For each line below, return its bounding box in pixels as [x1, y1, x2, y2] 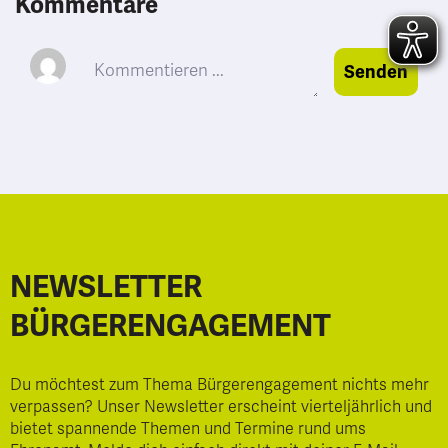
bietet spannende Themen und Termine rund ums [10, 419, 366, 439]
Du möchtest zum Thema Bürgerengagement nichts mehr [10, 375, 429, 395]
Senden [344, 60, 408, 83]
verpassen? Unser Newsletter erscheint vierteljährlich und [10, 397, 432, 417]
